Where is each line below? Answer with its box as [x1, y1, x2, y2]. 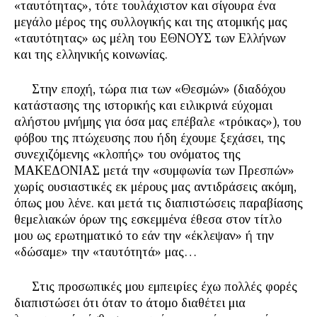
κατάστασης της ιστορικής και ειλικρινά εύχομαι [14, 98, 272, 113]
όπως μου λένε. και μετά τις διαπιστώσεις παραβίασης [14, 196, 303, 210]
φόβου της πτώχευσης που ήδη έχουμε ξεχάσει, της [14, 131, 285, 145]
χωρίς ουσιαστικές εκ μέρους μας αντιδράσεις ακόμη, [14, 180, 296, 194]
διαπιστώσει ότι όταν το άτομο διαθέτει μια [14, 296, 246, 310]
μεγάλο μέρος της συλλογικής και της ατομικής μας [14, 15, 287, 29]
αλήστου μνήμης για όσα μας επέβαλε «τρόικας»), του [14, 115, 301, 129]
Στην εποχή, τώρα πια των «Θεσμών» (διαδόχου [14, 82, 286, 96]
